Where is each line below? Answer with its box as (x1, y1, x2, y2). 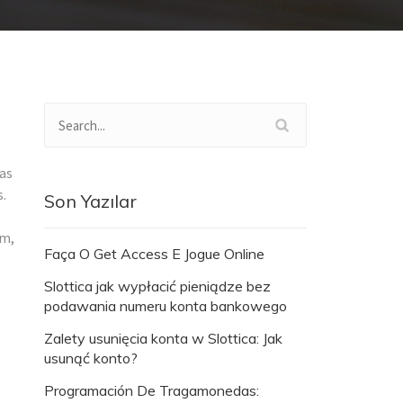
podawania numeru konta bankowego (44, 297, 287, 316)
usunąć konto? (44, 349, 138, 368)
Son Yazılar (44, 190, 137, 213)
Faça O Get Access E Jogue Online (44, 245, 264, 264)
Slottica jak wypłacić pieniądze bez (44, 277, 271, 296)
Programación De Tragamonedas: (44, 381, 259, 400)
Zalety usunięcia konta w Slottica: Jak (44, 329, 282, 348)
